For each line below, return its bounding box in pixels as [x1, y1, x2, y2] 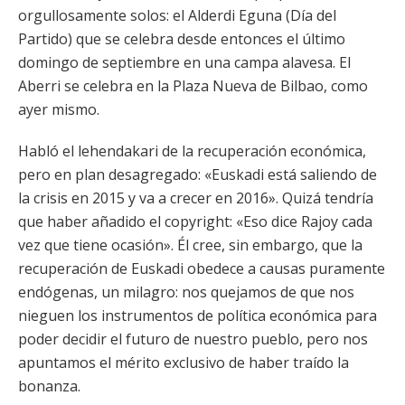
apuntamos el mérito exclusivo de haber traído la [18, 353, 349, 372]
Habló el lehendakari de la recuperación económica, [18, 141, 366, 161]
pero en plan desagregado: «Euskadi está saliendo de [18, 165, 377, 184]
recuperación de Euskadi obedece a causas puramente [18, 259, 385, 278]
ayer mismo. [18, 99, 99, 119]
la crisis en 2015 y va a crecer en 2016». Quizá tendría [18, 188, 373, 208]
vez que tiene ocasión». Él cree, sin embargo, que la [18, 235, 363, 255]
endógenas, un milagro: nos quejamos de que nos [18, 282, 354, 302]
